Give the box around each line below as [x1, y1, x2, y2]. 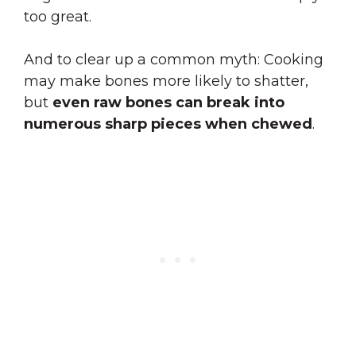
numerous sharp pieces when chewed [24, 115, 312, 133]
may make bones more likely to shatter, [24, 72, 308, 90]
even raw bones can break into [52, 94, 284, 111]
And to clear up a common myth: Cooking [24, 51, 323, 68]
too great [24, 8, 89, 25]
